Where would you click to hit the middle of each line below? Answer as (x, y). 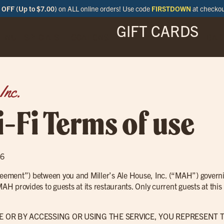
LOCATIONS (87, 37)
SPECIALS (41, 37)
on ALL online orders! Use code (104, 8)
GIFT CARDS (157, 30)
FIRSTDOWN (171, 8)
